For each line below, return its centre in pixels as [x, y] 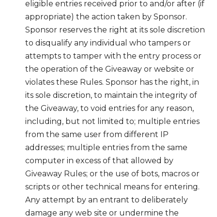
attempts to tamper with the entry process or [113, 56]
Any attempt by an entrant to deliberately [107, 200]
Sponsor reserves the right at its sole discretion [115, 30]
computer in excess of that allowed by [99, 160]
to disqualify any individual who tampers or [108, 43]
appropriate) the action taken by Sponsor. [106, 16]
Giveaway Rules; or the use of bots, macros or [112, 173]
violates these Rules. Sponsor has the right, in [112, 82]
